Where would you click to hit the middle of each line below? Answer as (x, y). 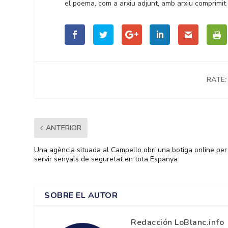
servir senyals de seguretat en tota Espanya (106, 159)
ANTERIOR (64, 128)
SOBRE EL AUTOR (81, 195)
